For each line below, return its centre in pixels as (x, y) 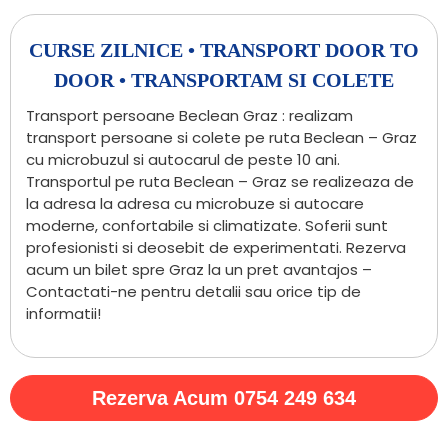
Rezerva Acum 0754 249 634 (224, 398)
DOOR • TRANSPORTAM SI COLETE (224, 79)
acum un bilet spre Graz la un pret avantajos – (199, 269)
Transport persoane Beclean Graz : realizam (189, 115)
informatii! (63, 313)
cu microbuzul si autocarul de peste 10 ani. (183, 159)
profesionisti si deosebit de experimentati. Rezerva (216, 247)
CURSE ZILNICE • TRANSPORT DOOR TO (224, 49)
